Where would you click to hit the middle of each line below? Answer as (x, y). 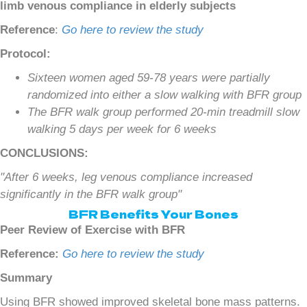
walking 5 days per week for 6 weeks (122, 129)
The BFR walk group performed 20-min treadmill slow (163, 112)
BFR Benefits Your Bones (153, 213)
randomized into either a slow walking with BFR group (164, 95)
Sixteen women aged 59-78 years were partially (149, 77)
